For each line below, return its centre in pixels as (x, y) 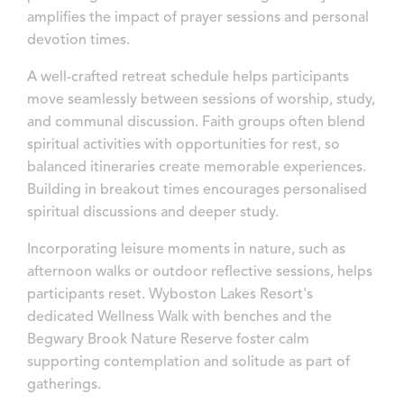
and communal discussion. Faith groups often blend (196, 122)
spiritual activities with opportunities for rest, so (184, 145)
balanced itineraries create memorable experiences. (197, 167)
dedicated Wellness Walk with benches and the (179, 317)
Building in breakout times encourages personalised (197, 190)
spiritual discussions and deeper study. (153, 212)
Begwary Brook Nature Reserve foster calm (168, 340)
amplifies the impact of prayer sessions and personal (198, 18)
